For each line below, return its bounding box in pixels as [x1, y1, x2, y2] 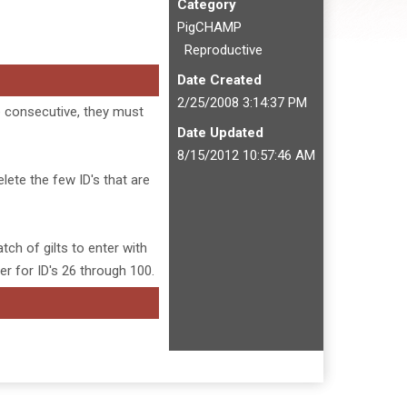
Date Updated [177, 124, 263, 141]
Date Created [177, 72, 262, 88]
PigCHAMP [177, 19, 242, 35]
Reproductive [177, 42, 263, 58]
